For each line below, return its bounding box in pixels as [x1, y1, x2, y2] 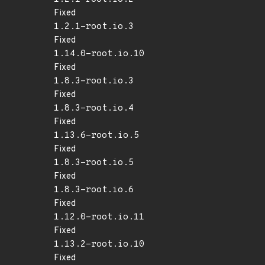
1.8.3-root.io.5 [54, 157, 134, 169]
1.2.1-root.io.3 [54, 21, 134, 33]
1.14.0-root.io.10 [54, 49, 144, 60]
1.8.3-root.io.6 [54, 185, 134, 196]
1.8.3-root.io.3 [54, 76, 134, 87]
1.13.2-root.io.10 [54, 239, 144, 250]
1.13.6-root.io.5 [54, 130, 139, 141]
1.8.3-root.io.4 [54, 103, 134, 114]
